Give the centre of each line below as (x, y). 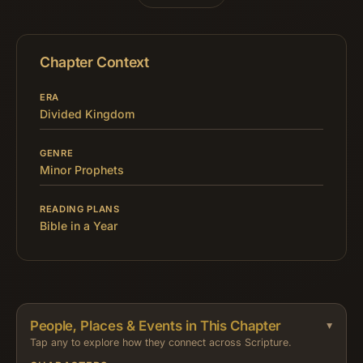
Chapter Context (94, 62)
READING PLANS (80, 209)
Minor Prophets (82, 170)
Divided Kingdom (88, 114)
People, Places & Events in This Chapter (156, 326)
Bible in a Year (79, 226)
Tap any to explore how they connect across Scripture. (161, 343)
